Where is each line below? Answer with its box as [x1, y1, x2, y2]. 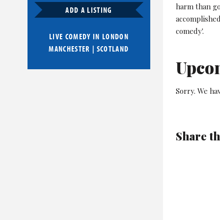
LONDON [102, 31, 129, 42]
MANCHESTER [49, 44, 90, 54]
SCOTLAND [96, 44, 129, 54]
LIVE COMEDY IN [49, 31, 102, 42]
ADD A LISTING [65, 5, 112, 15]
